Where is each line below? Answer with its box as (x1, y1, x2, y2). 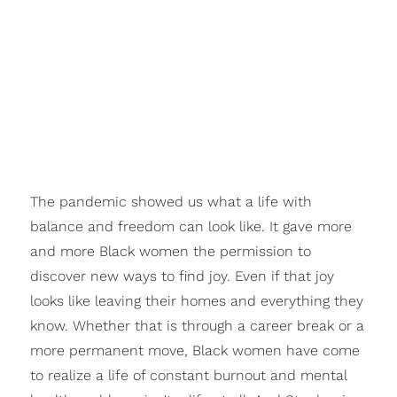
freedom (113, 218, 175, 236)
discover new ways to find (29, 268, 205, 285)
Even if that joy (234, 268, 334, 285)
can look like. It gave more (174, 218, 352, 236)
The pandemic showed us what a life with (29, 193, 312, 211)
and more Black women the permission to (29, 243, 311, 261)
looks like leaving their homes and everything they (29, 292, 363, 310)
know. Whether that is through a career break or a (29, 317, 364, 335)
